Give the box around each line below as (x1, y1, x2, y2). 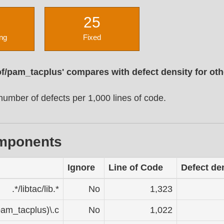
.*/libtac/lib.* (12, 183, 59, 194)
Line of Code (108, 162, 163, 172)
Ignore (67, 162, 95, 172)
